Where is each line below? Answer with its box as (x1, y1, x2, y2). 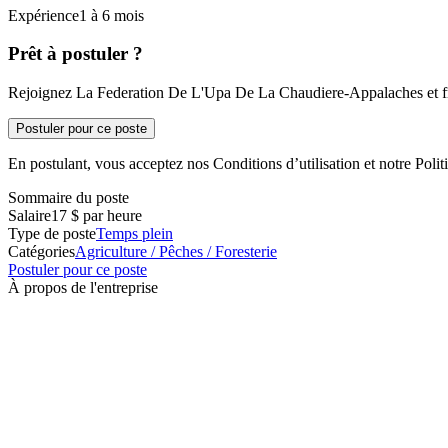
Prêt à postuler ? (8, 43, 143, 65)
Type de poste (8, 224, 96, 242)
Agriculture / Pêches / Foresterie (75, 242, 277, 260)
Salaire (8, 206, 51, 224)
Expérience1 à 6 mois (8, 6, 144, 24)
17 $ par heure (51, 206, 142, 224)
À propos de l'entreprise (8, 278, 158, 296)
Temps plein (96, 224, 173, 242)
